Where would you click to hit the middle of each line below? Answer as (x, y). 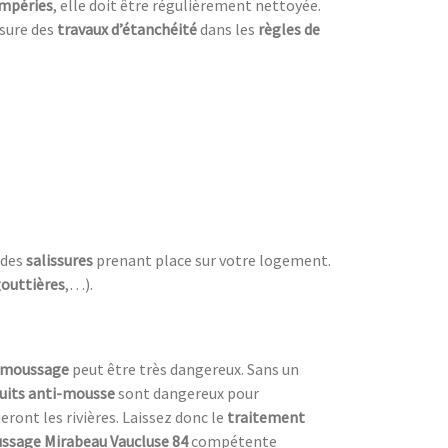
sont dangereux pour (187, 392)
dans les (227, 28)
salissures (59, 259)
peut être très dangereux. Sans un (184, 368)
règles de (289, 28)
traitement (266, 416)
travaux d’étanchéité (127, 28)
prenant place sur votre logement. (212, 259)
